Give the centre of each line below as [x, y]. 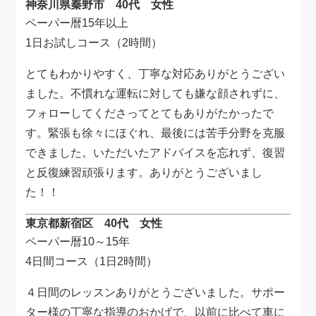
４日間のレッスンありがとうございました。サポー [156, 293]
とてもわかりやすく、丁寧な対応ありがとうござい [156, 74]
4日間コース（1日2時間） [92, 262]
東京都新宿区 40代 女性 [94, 224]
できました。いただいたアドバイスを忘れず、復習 [156, 153]
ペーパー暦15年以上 [77, 23]
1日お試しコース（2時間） [94, 43]
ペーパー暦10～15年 [78, 242]
